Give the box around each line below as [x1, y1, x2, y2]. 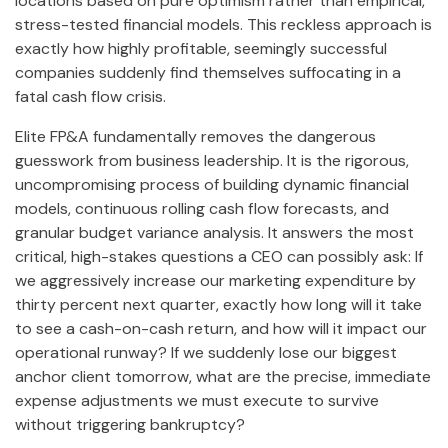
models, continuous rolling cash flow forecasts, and [15, 198, 389, 220]
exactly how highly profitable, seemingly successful [15, 38, 387, 60]
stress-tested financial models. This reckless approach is [15, 14, 432, 36]
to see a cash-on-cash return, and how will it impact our [15, 318, 427, 340]
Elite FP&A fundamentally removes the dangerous [15, 126, 376, 148]
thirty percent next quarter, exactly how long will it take [15, 294, 422, 316]
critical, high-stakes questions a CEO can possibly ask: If [15, 246, 423, 268]
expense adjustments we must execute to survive [15, 390, 379, 412]
